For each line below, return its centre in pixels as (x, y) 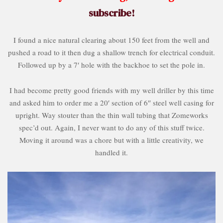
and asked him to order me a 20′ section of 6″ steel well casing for (111, 102)
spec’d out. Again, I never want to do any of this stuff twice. (111, 127)
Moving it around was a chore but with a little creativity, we (111, 140)
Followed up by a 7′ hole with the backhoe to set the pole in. (111, 64)
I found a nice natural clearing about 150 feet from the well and (111, 40)
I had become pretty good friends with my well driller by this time (111, 90)
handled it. (111, 152)
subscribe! (111, 13)
